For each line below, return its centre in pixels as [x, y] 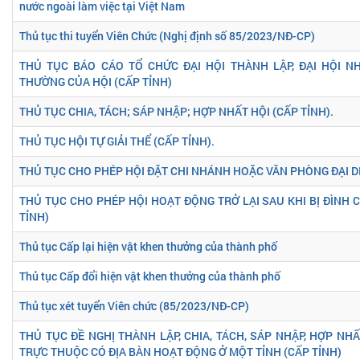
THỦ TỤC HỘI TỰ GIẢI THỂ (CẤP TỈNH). [117, 141]
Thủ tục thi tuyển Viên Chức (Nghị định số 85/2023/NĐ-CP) [167, 35]
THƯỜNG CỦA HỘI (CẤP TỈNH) [96, 81]
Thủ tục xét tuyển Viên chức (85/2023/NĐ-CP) [134, 305]
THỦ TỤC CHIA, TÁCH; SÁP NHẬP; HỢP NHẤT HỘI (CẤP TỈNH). [176, 111]
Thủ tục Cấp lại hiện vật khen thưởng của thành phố [148, 246]
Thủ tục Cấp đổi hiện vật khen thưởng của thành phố [150, 276]
